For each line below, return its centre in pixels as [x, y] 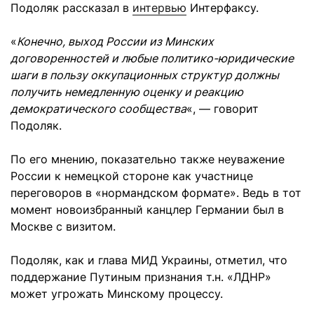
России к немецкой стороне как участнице [132, 176]
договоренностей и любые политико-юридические [152, 59]
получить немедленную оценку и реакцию [127, 92]
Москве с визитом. [63, 227]
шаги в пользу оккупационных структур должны [145, 75]
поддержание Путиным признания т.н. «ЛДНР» [141, 277]
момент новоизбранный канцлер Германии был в [147, 210]
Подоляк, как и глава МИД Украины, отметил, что [149, 260]
